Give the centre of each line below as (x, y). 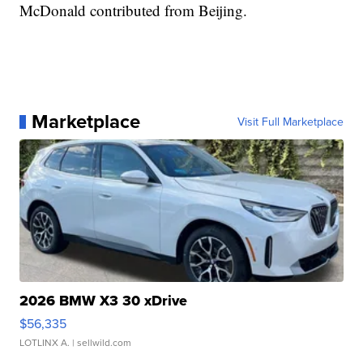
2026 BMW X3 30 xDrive (104, 301)
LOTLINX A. (45, 343)
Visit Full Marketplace (290, 122)
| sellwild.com (101, 343)
